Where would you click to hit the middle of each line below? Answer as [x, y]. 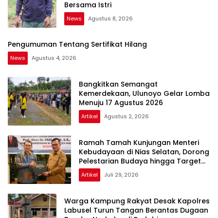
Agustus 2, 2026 [127, 116]
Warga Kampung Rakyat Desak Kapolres [137, 201]
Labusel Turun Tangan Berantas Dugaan [136, 210]
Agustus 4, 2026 [54, 58]
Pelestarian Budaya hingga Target [140, 161]
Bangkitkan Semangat [118, 84]
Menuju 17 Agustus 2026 [121, 102]
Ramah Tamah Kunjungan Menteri [139, 142]
